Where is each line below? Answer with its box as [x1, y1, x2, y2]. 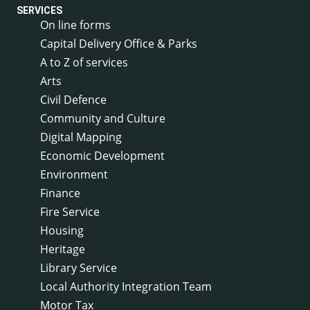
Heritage [40, 241, 85, 257]
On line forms [40, 17, 111, 33]
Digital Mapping [40, 129, 122, 145]
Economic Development [40, 147, 165, 163]
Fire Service [40, 203, 100, 219]
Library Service [40, 259, 117, 275]
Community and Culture [40, 110, 165, 126]
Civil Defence [40, 91, 107, 107]
